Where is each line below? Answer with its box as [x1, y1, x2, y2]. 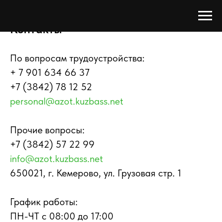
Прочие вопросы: [10, 124, 85, 136]
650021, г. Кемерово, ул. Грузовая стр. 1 [10, 167, 181, 179]
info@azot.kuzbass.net [10, 153, 103, 165]
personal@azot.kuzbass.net [10, 95, 123, 107]
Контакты [10, 22, 62, 36]
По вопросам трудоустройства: [10, 52, 145, 64]
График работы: [10, 196, 78, 208]
